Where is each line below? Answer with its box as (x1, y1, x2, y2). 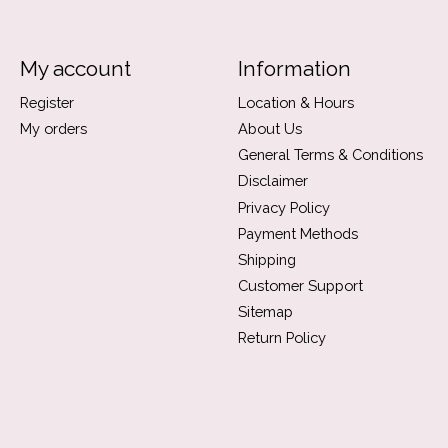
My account (19, 55, 131, 81)
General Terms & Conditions (237, 146, 423, 164)
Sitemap (237, 303, 293, 321)
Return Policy (237, 329, 326, 347)
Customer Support (237, 276, 363, 294)
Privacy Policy (237, 198, 330, 216)
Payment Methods (237, 224, 358, 242)
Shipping (237, 250, 296, 268)
